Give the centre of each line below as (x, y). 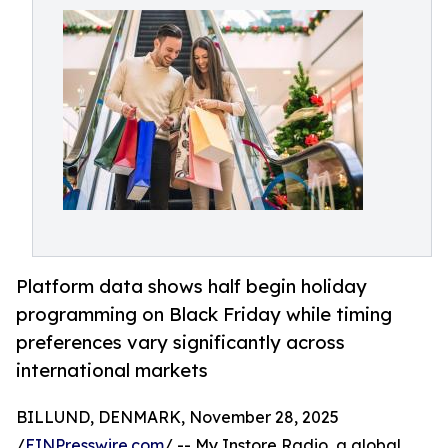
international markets (112, 370)
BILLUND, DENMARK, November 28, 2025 (177, 417)
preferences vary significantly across (180, 342)
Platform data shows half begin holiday (191, 286)
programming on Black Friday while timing (204, 314)
